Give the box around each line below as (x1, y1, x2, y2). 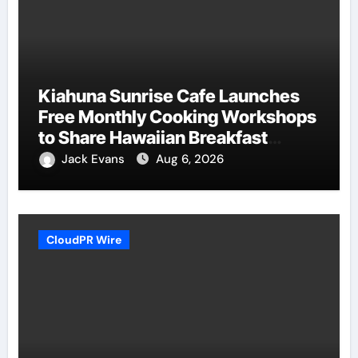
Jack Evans (61, 151, 128, 168)
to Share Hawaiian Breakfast (38, 127, 268, 149)
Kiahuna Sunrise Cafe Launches (38, 86, 300, 107)
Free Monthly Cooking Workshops (38, 106, 316, 128)
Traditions (38, 148, 122, 169)
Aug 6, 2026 (155, 151, 224, 168)
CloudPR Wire (46, 233, 121, 248)
